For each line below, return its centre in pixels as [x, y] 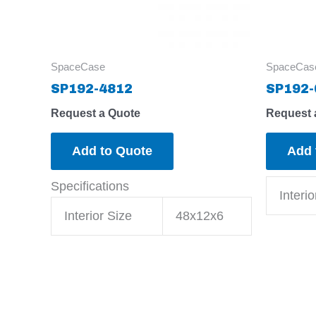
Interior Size [98, 215]
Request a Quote [96, 113]
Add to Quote [112, 151]
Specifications [90, 186]
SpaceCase [78, 67]
